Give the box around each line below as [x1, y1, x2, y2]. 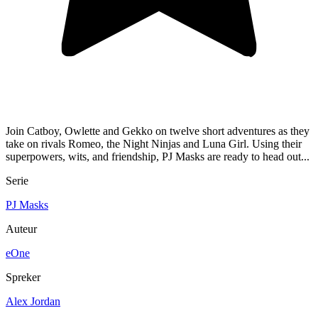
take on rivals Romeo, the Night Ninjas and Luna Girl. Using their [6, 138, 302, 150]
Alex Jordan [6, 295, 60, 308]
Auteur [6, 223, 37, 236]
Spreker [6, 271, 40, 284]
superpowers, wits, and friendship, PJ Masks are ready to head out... [6, 150, 309, 163]
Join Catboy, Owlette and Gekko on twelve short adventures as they [6, 125, 309, 138]
